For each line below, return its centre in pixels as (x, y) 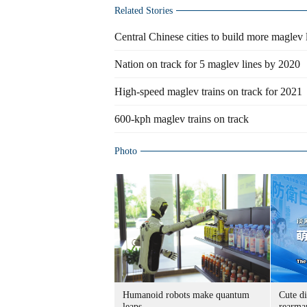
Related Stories (144, 11)
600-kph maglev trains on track (182, 119)
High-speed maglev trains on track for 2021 (208, 91)
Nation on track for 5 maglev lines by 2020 (207, 64)
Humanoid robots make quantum (186, 295)
